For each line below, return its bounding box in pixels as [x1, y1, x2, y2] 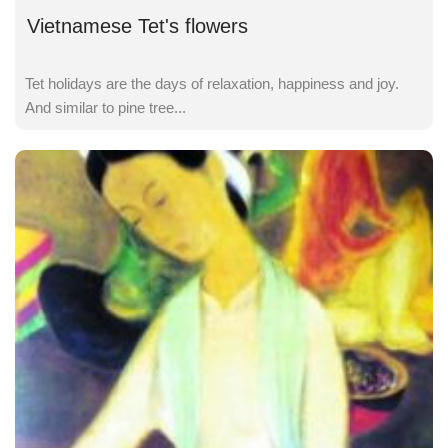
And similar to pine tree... [25, 99, 186, 117]
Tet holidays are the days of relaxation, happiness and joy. [25, 75, 399, 93]
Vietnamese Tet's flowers [27, 15, 248, 38]
